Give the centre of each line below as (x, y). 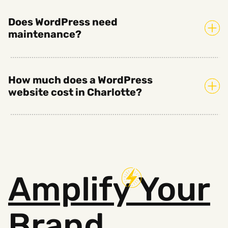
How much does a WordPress (80, 80)
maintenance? (45, 34)
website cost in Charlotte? (75, 92)
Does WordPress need (63, 22)
